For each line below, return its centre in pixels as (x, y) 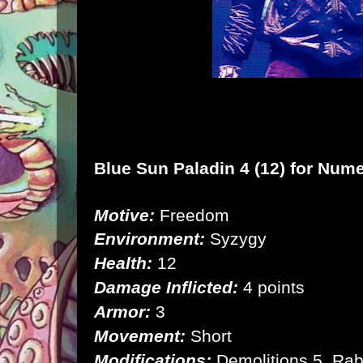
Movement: (140, 336)
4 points (271, 288)
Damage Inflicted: (166, 288)
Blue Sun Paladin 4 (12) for (206, 169)
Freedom (192, 216)
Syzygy (236, 239)
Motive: (124, 216)
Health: (123, 263)
